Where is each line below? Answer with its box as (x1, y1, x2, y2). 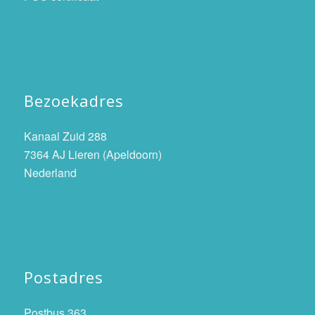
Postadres (23, 266, 103, 288)
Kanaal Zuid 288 (23, 127, 107, 144)
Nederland (23, 164, 77, 181)
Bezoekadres (23, 89, 124, 111)
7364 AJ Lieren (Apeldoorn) (23, 146, 162, 162)
